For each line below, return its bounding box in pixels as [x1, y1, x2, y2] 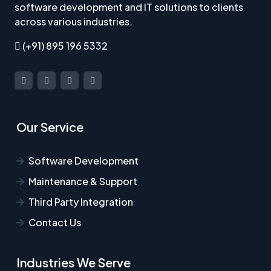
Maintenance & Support [28, 174, 137, 188]
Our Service [16, 119, 83, 134]
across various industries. [15, 15, 132, 28]
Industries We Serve [16, 254, 131, 270]
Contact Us [28, 215, 81, 229]
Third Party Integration [28, 195, 133, 208]
